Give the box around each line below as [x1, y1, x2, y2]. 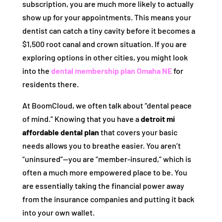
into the [22, 66, 51, 75]
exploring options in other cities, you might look [22, 53, 188, 62]
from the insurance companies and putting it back [22, 194, 194, 204]
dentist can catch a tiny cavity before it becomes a [22, 26, 195, 35]
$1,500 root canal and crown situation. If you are [22, 39, 187, 49]
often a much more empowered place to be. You [22, 167, 187, 177]
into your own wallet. [22, 208, 95, 217]
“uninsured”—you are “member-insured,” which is [22, 154, 191, 164]
